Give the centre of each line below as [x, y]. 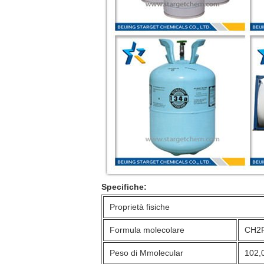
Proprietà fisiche [140, 207]
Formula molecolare [147, 230]
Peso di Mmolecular [146, 253]
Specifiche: [124, 187]
